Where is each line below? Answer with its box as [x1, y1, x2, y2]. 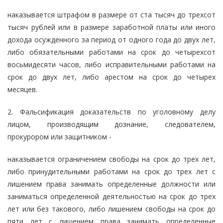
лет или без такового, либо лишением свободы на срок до [7, 204, 216, 214]
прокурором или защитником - [7, 131, 111, 141]
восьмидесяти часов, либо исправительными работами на [7, 59, 216, 69]
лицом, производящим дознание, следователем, [7, 119, 216, 129]
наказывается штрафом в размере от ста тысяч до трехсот [7, 9, 216, 19]
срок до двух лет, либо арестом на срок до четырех [7, 72, 216, 82]
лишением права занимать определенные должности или [7, 179, 216, 189]
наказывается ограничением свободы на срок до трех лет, [7, 154, 216, 164]
